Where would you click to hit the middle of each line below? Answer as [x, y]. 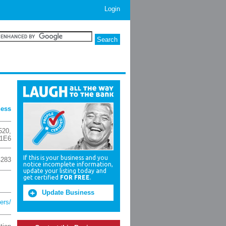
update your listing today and [65, 171]
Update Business [68, 192]
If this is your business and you [66, 158]
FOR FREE [75, 177]
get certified [42, 177]
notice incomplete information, [68, 164]
